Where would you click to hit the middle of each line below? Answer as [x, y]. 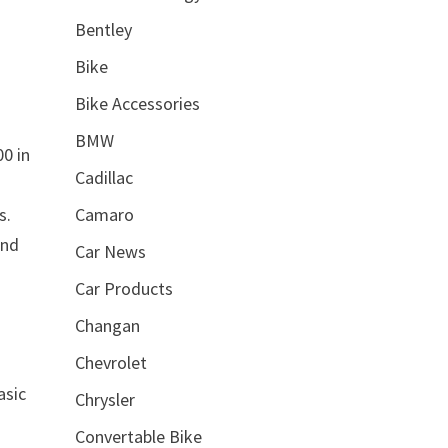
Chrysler [104, 399]
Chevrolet [110, 362]
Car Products [123, 288]
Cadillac [103, 177]
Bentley [103, 29]
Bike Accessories [137, 103]
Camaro [104, 214]
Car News [110, 251]
